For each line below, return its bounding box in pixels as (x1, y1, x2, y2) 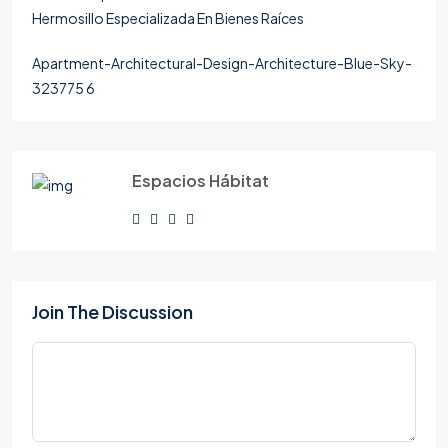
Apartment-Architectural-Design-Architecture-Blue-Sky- (32, 54, 412, 72)
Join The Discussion (32, 300, 193, 323)
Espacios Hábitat (132, 170, 269, 191)
